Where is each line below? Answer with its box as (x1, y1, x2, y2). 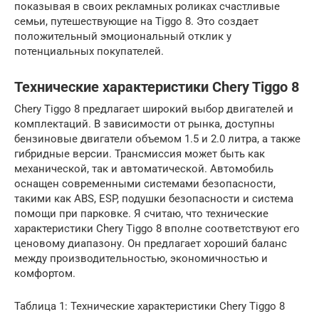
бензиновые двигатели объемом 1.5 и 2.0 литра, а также (14, 132, 300, 145)
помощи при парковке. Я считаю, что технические (14, 206, 268, 220)
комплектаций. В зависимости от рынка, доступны (14, 117, 275, 130)
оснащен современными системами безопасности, (14, 177, 276, 190)
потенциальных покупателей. (14, 44, 164, 58)
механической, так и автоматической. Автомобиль (14, 162, 273, 175)
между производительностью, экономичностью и (14, 251, 268, 265)
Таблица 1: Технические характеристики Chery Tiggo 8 (14, 299, 285, 313)
